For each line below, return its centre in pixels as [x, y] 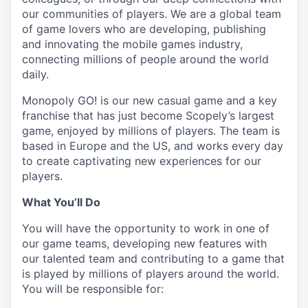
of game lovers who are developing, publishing [144, 29]
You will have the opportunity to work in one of [146, 228]
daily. [35, 74]
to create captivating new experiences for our [142, 161]
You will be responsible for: [93, 289]
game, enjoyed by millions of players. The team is [151, 131]
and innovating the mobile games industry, [132, 44]
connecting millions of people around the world [145, 59]
